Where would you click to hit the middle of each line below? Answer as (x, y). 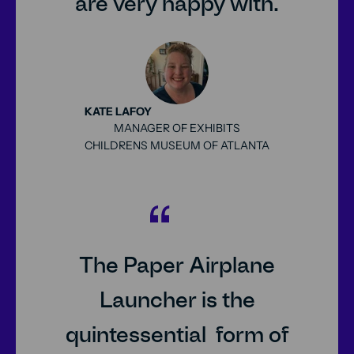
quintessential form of (177, 335)
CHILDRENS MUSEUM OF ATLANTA (177, 145)
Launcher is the (177, 300)
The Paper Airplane (177, 265)
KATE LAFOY (118, 111)
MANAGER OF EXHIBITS (177, 128)
